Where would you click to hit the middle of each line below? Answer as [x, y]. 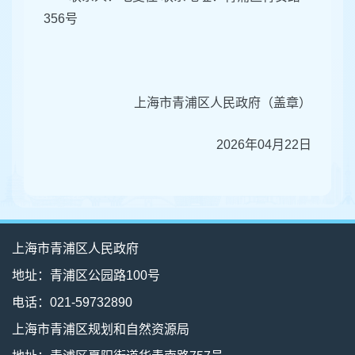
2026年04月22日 [259, 145]
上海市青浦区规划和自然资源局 [101, 330]
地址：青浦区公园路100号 [86, 276]
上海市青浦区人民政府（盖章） [221, 103]
